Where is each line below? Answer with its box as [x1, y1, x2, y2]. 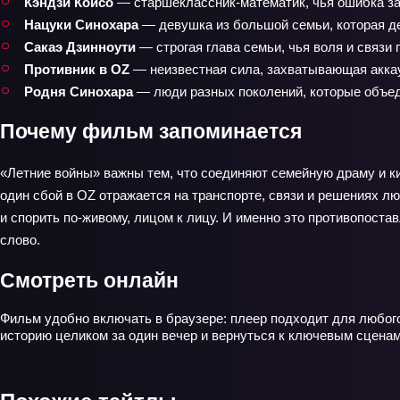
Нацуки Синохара [24, 16, 138, 32]
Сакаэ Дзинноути [24, 38, 136, 54]
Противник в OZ [24, 61, 129, 77]
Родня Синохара [24, 83, 133, 99]
